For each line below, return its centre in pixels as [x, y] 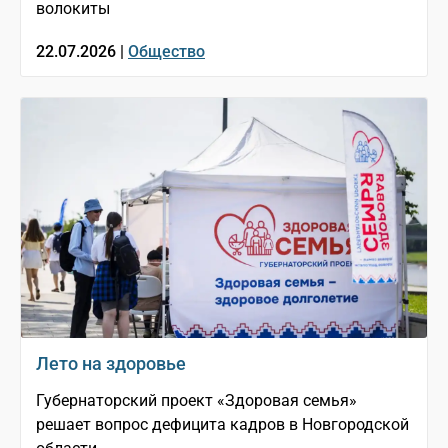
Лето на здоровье [111, 363]
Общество [166, 51]
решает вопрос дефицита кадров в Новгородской [222, 424]
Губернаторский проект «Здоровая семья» [196, 400]
